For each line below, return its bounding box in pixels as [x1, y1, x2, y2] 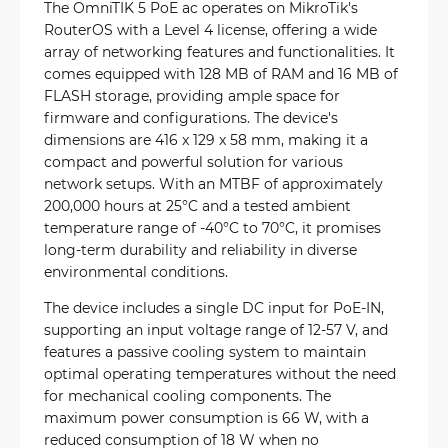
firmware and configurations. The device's [44, 108, 338, 127]
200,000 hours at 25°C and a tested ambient [44, 196, 351, 215]
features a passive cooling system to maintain [44, 342, 366, 361]
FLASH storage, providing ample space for [44, 86, 340, 105]
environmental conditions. [44, 262, 228, 281]
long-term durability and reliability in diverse [44, 240, 357, 259]
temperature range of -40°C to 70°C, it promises [44, 218, 381, 237]
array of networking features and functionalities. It [44, 42, 395, 61]
